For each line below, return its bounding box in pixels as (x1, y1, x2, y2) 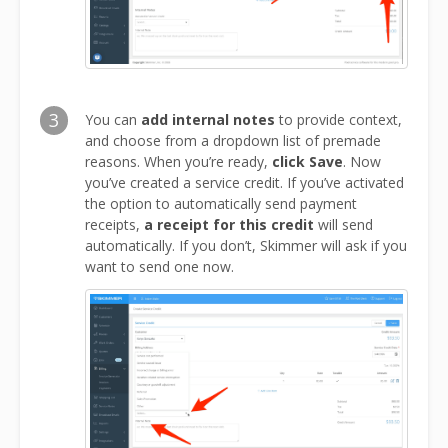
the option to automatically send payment (85, 193, 357, 213)
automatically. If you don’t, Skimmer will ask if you (85, 235, 407, 255)
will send (314, 214, 373, 234)
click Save (272, 151, 343, 171)
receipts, (85, 214, 144, 234)
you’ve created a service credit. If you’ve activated (85, 172, 404, 192)
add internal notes (137, 109, 275, 129)
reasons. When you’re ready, (85, 151, 272, 171)
